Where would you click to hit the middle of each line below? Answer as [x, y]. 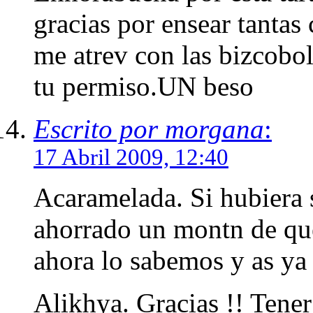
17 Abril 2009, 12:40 [131, 157]
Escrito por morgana [149, 129]
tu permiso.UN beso [144, 86]
